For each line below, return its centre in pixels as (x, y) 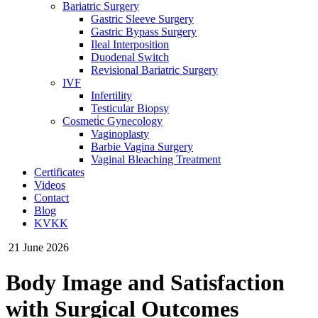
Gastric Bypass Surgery (144, 32)
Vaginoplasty (120, 134)
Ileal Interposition (130, 45)
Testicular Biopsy (130, 109)
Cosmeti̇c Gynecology (113, 121)
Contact (51, 198)
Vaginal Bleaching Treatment (156, 160)
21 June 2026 (39, 248)
